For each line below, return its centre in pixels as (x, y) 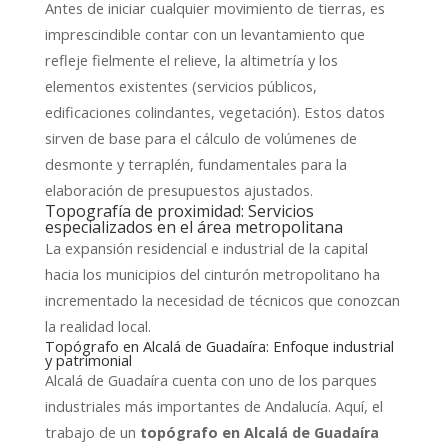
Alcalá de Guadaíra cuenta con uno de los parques (210, 379)
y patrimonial (88, 359)
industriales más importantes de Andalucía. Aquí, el (213, 405)
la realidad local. (97, 325)
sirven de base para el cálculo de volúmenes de (200, 137)
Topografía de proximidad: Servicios (179, 210)
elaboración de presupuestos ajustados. (178, 189)
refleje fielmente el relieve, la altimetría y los (191, 59)
